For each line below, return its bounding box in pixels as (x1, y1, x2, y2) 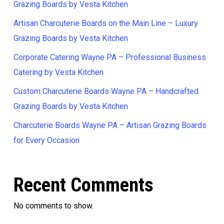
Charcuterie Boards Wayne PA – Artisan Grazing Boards (13, 120, 206, 130)
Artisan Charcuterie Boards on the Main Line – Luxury (13, 18, 198, 28)
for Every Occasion (13, 135, 79, 145)
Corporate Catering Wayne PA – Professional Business (13, 52, 206, 62)
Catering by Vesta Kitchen (13, 67, 103, 77)
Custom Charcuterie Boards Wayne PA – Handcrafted (13, 86, 198, 96)
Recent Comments (13, 173, 153, 196)
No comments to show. (13, 201, 93, 210)
